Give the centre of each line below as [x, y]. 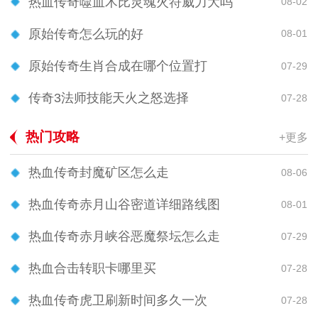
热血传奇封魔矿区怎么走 [99, 173]
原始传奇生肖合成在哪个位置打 [118, 66]
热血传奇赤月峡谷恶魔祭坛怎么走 [124, 237]
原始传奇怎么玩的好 [86, 34]
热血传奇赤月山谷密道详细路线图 [124, 205]
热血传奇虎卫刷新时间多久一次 [118, 301]
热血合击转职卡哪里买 [92, 269]
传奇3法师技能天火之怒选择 [109, 98]
